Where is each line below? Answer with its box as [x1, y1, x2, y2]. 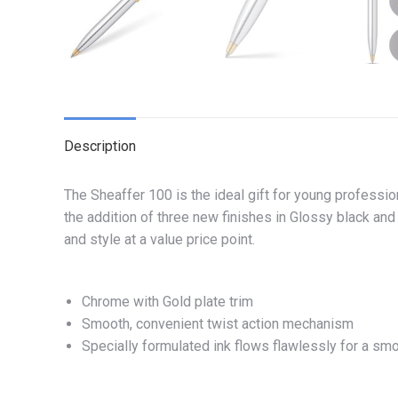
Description [64, 138, 136, 155]
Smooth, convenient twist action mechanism [82, 315, 354, 333]
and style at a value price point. [64, 231, 255, 249]
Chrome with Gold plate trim [82, 293, 253, 311]
